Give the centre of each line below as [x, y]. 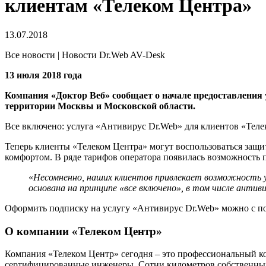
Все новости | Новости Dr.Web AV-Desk [85, 55]
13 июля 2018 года [43, 75]
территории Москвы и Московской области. [100, 106]
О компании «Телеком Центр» [83, 231]
